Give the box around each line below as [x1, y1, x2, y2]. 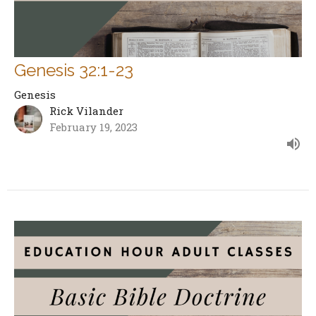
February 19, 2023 [49, 120, 138, 135]
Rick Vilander [49, 104, 123, 119]
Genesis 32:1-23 [14, 60, 133, 81]
